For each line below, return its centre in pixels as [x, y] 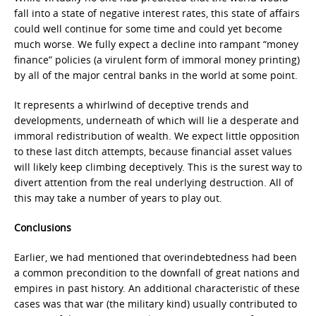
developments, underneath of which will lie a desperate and [157, 120]
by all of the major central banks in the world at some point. [156, 75]
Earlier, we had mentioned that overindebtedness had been [156, 257]
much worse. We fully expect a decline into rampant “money [156, 44]
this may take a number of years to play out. [118, 198]
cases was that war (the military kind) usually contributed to [156, 304]
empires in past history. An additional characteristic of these [157, 288]
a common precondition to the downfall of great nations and [157, 273]
